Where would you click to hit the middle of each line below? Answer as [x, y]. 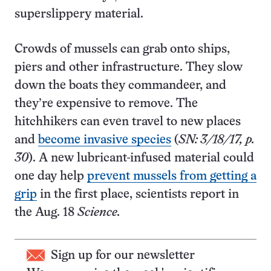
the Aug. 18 [46, 213]
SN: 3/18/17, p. [217, 140]
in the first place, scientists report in [138, 194]
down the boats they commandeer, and [120, 86]
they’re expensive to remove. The [106, 104]
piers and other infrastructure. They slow [129, 67]
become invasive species [105, 140]
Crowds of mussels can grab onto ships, [122, 49]
